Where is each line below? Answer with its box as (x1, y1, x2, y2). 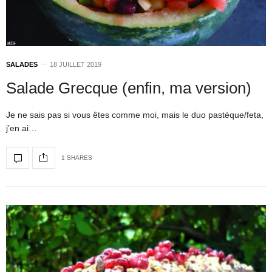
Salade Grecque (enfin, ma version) (6, 78, 251, 97)
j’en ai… (6, 123, 37, 133)
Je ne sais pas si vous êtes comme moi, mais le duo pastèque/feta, (6, 109, 263, 120)
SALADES (6, 60, 38, 68)
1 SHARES (61, 154, 92, 161)
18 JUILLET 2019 (50, 60, 101, 68)
